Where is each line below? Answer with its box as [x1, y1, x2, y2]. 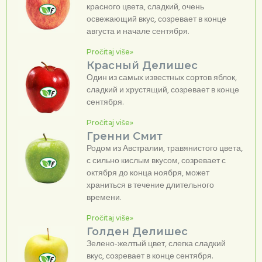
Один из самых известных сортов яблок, [86, 71, 237, 85]
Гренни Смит [86, 129, 163, 143]
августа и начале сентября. [86, 25, 189, 39]
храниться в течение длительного [86, 178, 214, 192]
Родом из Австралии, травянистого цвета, [86, 142, 243, 156]
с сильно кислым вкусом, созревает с [86, 154, 226, 168]
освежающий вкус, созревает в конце [86, 12, 226, 26]
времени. [86, 191, 121, 205]
